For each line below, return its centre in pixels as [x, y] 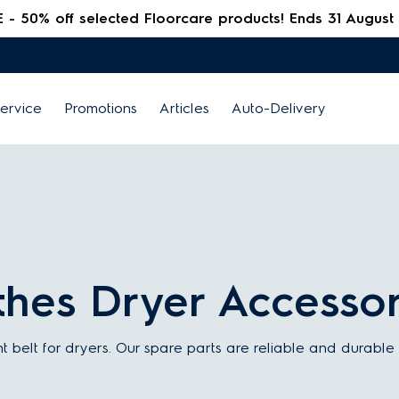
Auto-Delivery [279, 108]
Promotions [101, 108]
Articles [184, 108]
